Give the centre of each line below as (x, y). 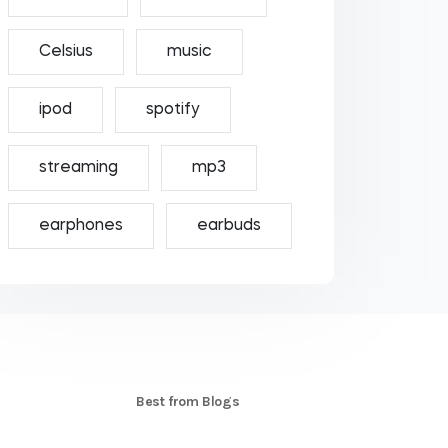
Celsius (65, 52)
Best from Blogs (188, 401)
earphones (80, 226)
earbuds (228, 226)
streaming (78, 168)
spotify (172, 110)
